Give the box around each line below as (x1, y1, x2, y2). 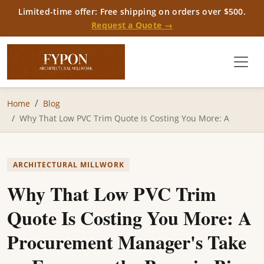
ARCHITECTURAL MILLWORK (12, 160, 124, 170)
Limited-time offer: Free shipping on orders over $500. (18, 6, 246, 17)
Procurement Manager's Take (7, 228, 246, 256)
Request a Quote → (91, 19, 173, 31)
